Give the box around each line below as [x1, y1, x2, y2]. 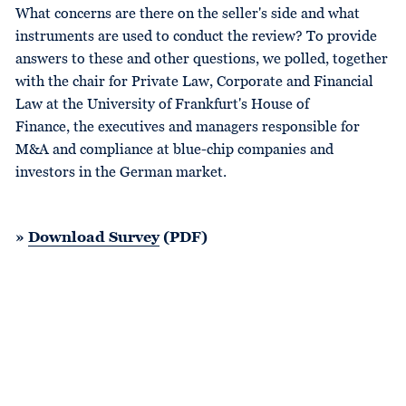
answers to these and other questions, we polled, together [15, 53, 388, 67]
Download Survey [28, 231, 159, 246]
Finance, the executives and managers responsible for [15, 121, 360, 135]
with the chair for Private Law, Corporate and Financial [15, 75, 373, 90]
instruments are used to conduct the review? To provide [15, 30, 377, 44]
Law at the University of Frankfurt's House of [15, 98, 309, 112]
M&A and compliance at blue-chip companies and [15, 143, 333, 158]
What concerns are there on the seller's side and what [15, 7, 360, 22]
